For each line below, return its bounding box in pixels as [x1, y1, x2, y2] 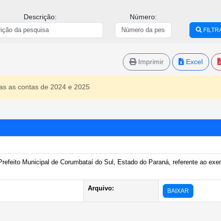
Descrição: [23, 12, 57, 21]
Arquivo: [88, 184, 114, 192]
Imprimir [136, 57, 164, 66]
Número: [129, 12, 157, 21]
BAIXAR [167, 187, 189, 194]
